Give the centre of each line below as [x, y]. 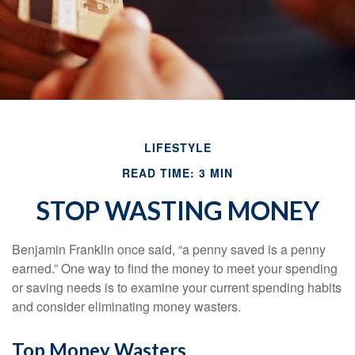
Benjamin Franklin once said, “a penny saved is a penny [169, 249]
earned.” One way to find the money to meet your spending [175, 268]
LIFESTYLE [177, 147]
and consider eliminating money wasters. [126, 306]
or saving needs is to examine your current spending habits [177, 287]
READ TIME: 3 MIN [177, 173]
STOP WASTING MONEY [177, 210]
